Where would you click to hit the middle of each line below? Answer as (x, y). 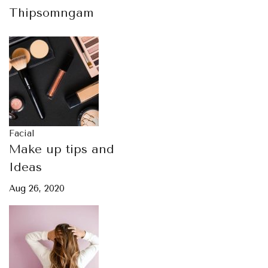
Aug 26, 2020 (37, 188)
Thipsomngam (51, 13)
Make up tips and (62, 149)
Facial (22, 133)
